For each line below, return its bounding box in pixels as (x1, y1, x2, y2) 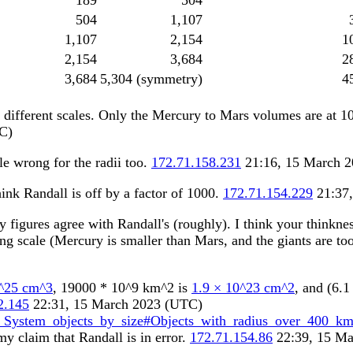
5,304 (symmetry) (100, 71, 203, 87)
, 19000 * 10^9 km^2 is (53, 279, 191, 295)
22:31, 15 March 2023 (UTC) (29, 295, 203, 312)
